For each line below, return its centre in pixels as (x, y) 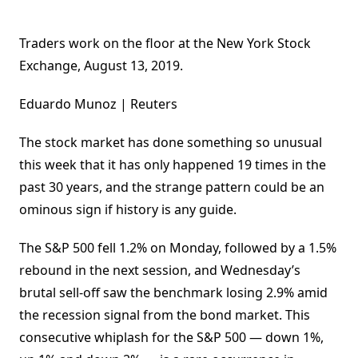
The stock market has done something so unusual (171, 143)
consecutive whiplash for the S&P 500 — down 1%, (171, 338)
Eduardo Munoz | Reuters (98, 104)
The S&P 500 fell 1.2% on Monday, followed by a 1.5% (178, 248)
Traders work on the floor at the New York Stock (165, 44)
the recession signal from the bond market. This (165, 315)
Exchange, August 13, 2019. (101, 66)
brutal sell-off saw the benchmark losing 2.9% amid (173, 293)
